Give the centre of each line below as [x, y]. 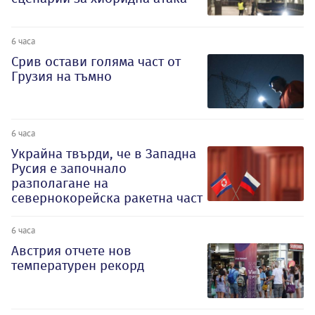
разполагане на [60, 184]
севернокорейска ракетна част [107, 198]
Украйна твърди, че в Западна [104, 154]
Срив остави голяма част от [96, 61]
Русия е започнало [69, 169]
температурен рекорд [78, 266]
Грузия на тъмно [62, 76]
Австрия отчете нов [71, 251]
